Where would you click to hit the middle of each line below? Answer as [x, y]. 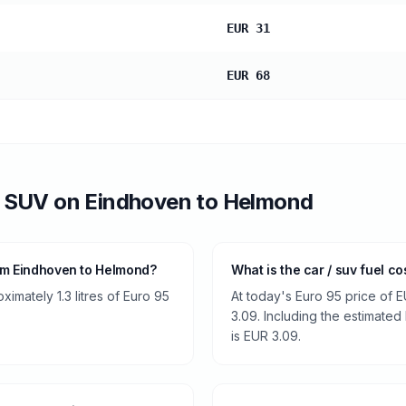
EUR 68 [248, 75]
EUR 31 [248, 28]
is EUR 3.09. [266, 336]
